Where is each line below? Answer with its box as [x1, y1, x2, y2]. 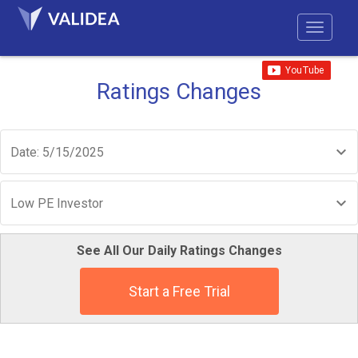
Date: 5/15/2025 [10, 145, 104, 160]
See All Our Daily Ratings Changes [76, 243, 282, 258]
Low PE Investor [10, 196, 103, 211]
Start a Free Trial [128, 283, 230, 300]
